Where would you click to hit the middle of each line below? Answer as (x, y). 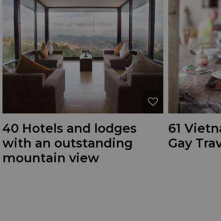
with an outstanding (68, 143)
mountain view (51, 158)
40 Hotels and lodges (70, 128)
